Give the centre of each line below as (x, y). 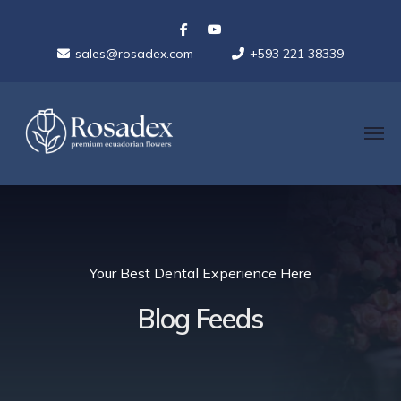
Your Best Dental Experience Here (200, 273)
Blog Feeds (200, 318)
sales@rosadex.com (134, 54)
